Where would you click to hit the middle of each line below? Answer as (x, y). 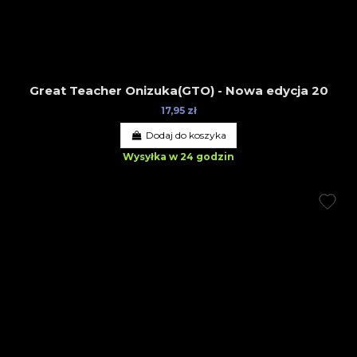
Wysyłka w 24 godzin (178, 156)
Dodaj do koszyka (186, 135)
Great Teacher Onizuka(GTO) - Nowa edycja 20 (178, 91)
